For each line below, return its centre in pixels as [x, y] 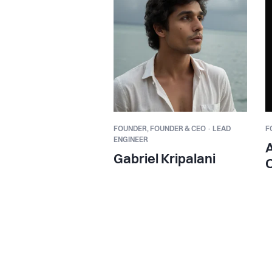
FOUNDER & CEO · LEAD [190, 129]
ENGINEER [131, 140]
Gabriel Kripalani [165, 159]
